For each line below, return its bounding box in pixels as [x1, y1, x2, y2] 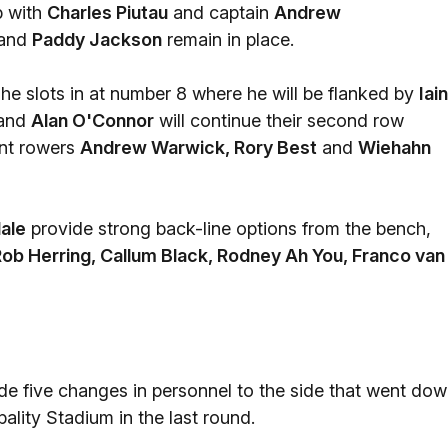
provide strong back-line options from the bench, [26, 218, 431, 239]
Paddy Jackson [32, 29, 162, 50]
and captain [168, 2, 274, 23]
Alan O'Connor [31, 110, 154, 131]
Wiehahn [358, 137, 431, 158]
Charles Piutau [47, 2, 168, 23]
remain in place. [162, 29, 294, 50]
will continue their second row [154, 110, 404, 131]
